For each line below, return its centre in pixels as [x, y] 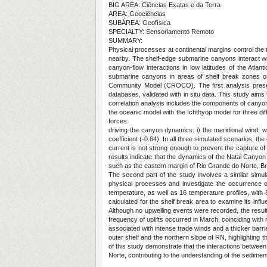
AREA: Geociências [137, 14]
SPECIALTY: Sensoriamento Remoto [161, 32]
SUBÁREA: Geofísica [139, 23]
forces [118, 121]
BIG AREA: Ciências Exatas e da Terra [164, 5]
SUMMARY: [125, 41]
